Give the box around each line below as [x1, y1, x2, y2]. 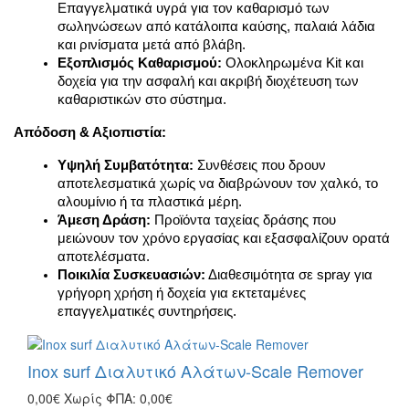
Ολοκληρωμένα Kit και [222, 56, 363, 70]
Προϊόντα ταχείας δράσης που [151, 213, 336, 227]
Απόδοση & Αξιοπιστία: [14, 125, 166, 140]
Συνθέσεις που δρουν [194, 158, 326, 173]
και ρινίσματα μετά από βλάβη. [58, 37, 246, 52]
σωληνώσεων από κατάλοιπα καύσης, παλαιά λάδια [58, 19, 375, 34]
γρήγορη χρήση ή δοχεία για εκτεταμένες [58, 286, 306, 300]
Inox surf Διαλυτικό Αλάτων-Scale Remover [27, 359, 363, 383]
